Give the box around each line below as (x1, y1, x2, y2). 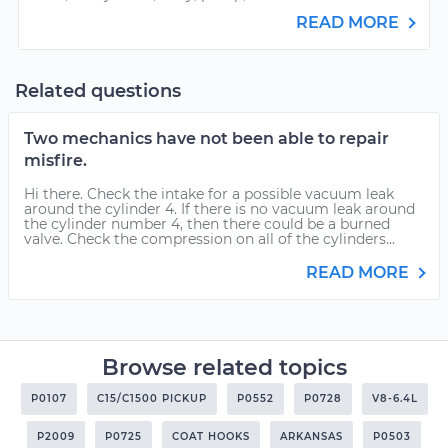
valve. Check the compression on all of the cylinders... (24, 230, 395, 248)
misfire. (24, 151, 87, 170)
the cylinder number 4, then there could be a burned (24, 215, 390, 233)
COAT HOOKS (172, 430, 250, 443)
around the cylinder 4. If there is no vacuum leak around (24, 200, 415, 218)
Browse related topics (101, 354, 347, 381)
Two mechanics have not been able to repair (24, 129, 389, 148)
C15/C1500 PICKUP (96, 392, 207, 405)
